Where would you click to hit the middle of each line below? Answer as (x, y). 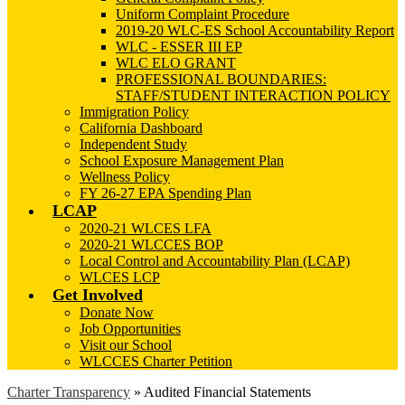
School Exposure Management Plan (182, 160)
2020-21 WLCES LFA (146, 228)
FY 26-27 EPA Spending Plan (165, 193)
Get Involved (98, 295)
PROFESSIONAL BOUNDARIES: (221, 79)
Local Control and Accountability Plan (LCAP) (215, 261)
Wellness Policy (125, 177)
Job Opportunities (130, 329)
